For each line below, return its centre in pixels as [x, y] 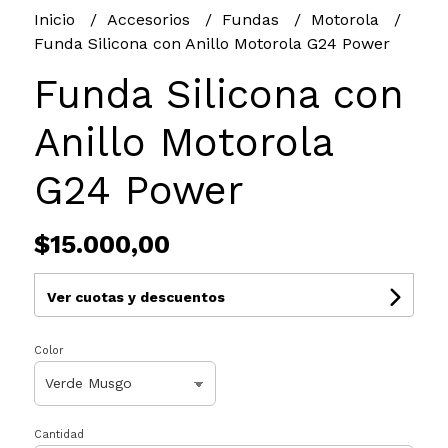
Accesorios [150, 19]
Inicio [56, 19]
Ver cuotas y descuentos [135, 296]
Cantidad [58, 434]
